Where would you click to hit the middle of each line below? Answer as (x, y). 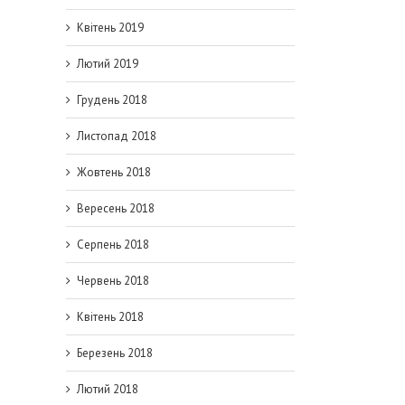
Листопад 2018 (117, 136)
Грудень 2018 (112, 100)
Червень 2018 (113, 281)
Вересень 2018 (116, 208)
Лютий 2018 (108, 389)
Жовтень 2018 (114, 172)
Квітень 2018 (110, 317)
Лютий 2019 (108, 64)
